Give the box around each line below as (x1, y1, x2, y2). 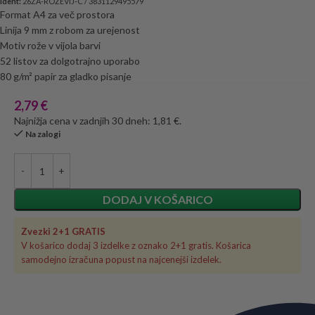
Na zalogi (25, 129, 60, 140)
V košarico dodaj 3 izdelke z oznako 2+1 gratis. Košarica (21, 240, 251, 252)
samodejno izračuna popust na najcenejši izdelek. (21, 254, 221, 266)
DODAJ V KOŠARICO (102, 193, 213, 207)
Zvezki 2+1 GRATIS (21, 226, 105, 238)
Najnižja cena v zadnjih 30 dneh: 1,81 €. (14, 115, 181, 127)
